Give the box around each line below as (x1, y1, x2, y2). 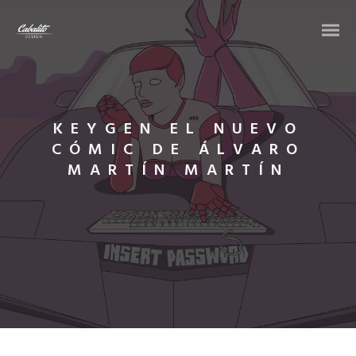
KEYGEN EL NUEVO (52, 117, 304, 142)
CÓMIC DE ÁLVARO (51, 137, 305, 163)
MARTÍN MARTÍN (67, 158, 289, 184)
